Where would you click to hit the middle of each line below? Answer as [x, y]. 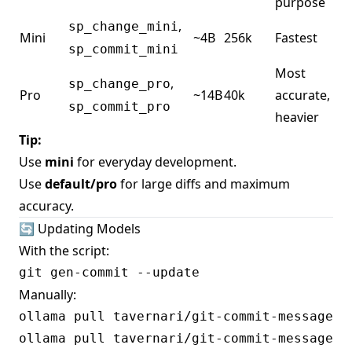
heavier [297, 117]
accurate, [302, 95]
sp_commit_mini [123, 49]
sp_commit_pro [119, 107]
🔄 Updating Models [80, 229]
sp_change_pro [119, 84]
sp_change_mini [123, 27]
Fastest [296, 38]
